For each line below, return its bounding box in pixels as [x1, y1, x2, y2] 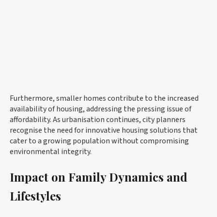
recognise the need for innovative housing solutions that [10, 125, 198, 136]
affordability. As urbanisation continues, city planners [10, 114, 186, 125]
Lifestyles [10, 188, 61, 204]
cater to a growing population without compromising [10, 136, 189, 147]
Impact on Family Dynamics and [10, 169, 187, 185]
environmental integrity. [10, 146, 92, 157]
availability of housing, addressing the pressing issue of [10, 104, 191, 115]
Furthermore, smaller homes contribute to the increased [10, 93, 199, 104]
